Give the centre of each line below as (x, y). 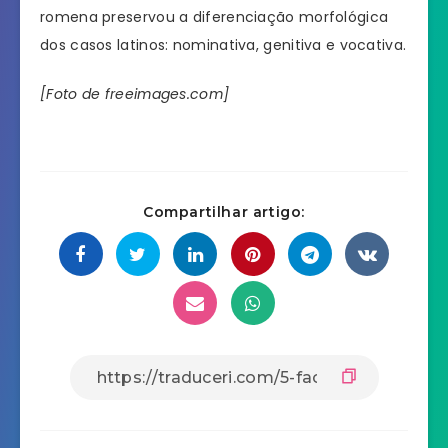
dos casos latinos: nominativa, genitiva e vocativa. (223, 45)
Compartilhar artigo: (224, 211)
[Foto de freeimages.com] (135, 94)
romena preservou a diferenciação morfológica (214, 17)
